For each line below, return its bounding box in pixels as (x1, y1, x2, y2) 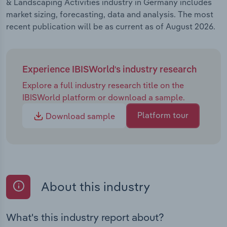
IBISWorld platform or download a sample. (22, 92, 185, 102)
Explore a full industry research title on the (22, 80, 184, 90)
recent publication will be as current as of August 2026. (6, 21, 215, 32)
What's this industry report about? (6, 210, 164, 223)
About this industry (39, 179, 150, 195)
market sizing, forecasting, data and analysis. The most (6, 9, 213, 20)
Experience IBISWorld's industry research (22, 65, 197, 75)
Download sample (44, 111, 115, 122)
